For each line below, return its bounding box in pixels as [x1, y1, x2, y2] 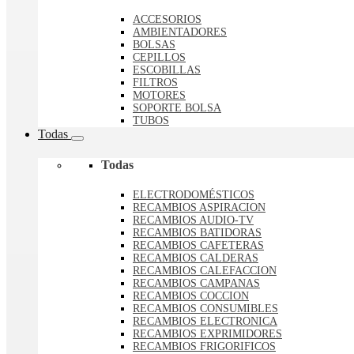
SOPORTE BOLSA [133, 101, 221, 114]
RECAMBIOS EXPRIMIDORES [133, 328, 282, 341]
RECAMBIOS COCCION [133, 290, 249, 303]
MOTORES [133, 88, 186, 101]
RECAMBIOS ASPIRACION [133, 201, 265, 214]
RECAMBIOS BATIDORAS [133, 227, 262, 239]
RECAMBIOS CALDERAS [133, 252, 258, 265]
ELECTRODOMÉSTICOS [133, 189, 254, 201]
